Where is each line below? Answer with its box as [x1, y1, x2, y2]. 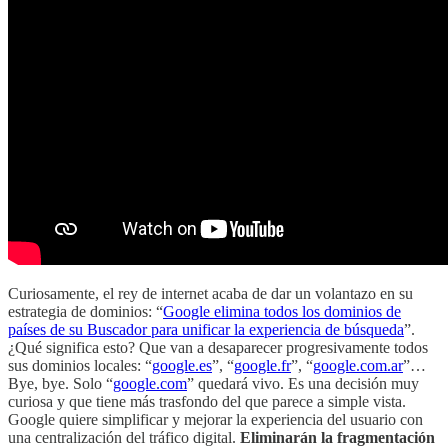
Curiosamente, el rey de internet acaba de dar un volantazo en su [8, 285, 413, 303]
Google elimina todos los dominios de [163, 303, 401, 321]
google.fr [234, 357, 291, 375]
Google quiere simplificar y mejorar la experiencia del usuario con [8, 411, 423, 429]
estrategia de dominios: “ [8, 303, 163, 321]
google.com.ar [313, 357, 403, 375]
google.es [152, 357, 212, 375]
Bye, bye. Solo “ [8, 375, 113, 393]
